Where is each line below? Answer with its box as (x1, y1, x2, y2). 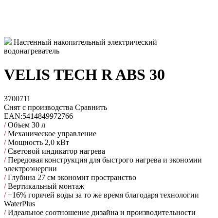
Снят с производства (4, 103, 75, 111)
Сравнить (75, 103, 109, 111)
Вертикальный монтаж (6, 182, 84, 190)
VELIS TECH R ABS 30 (4, 66, 165, 84)
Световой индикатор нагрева (6, 146, 105, 155)
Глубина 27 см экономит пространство (6, 173, 136, 182)
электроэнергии (4, 164, 57, 173)
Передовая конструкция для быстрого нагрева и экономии (6, 155, 202, 164)
